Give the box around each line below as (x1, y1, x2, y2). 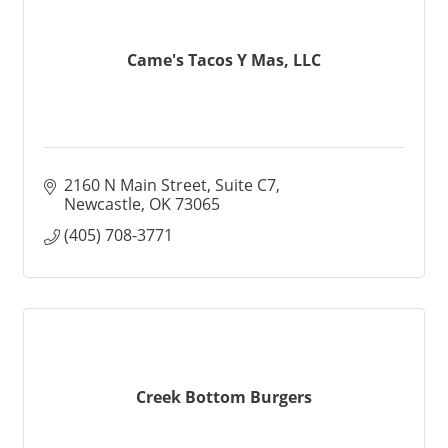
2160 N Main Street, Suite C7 (64, 174, 276, 196)
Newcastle (64, 193, 141, 215)
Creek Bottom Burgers (136, 385, 312, 408)
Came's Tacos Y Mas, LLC (127, 48, 321, 71)
